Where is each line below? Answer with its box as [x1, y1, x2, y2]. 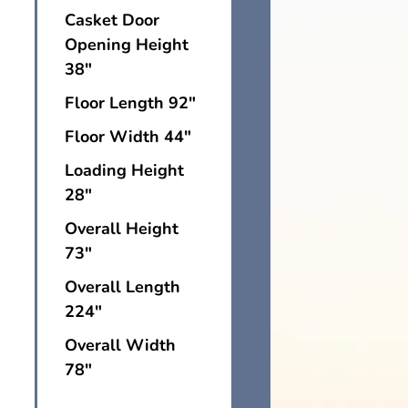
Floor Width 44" [65, 125, 191, 148]
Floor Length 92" [65, 91, 196, 114]
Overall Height [65, 217, 178, 240]
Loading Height [65, 158, 184, 181]
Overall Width [65, 333, 176, 356]
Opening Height [65, 33, 189, 56]
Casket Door [65, 8, 159, 31]
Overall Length [65, 275, 180, 298]
